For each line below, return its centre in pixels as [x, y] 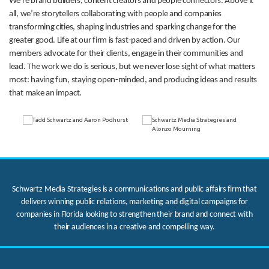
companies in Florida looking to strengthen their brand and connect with [134, 214]
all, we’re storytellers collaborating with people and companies [116, 14]
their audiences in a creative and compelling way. [134, 227]
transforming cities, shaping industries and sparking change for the [122, 27]
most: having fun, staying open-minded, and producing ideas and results [133, 80]
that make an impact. [45, 93]
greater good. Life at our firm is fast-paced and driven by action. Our [125, 40]
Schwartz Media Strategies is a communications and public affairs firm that [134, 189]
